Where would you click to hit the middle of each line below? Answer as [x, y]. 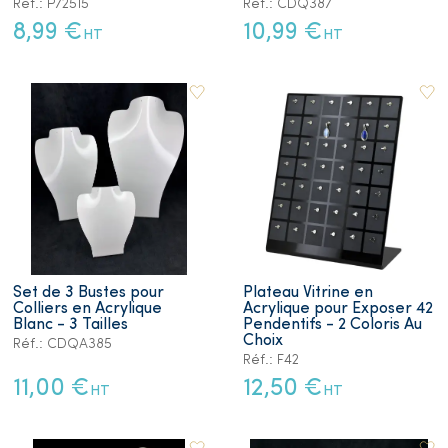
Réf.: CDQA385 [62, 344]
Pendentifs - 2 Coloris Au [332, 324]
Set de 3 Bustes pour [88, 292]
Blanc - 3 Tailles [70, 324]
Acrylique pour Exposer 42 [338, 308]
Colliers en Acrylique [87, 308]
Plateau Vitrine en [308, 292]
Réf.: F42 [271, 360]
